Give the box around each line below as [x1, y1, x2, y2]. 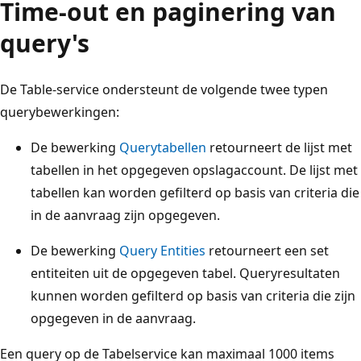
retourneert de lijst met [206, 138, 352, 156]
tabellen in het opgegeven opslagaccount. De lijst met [31, 160, 358, 179]
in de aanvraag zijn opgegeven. [31, 205, 220, 224]
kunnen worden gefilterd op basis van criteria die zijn [31, 286, 355, 305]
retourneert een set [205, 241, 329, 259]
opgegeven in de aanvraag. [31, 309, 196, 327]
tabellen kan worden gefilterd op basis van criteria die [31, 183, 359, 201]
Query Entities [119, 241, 205, 259]
